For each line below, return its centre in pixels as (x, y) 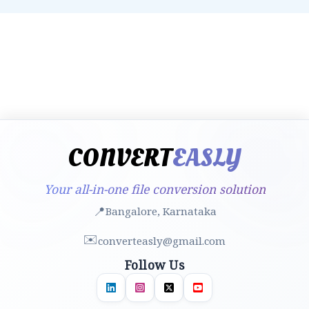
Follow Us (154, 265)
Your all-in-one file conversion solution (154, 189)
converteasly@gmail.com (162, 240)
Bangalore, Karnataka (161, 211)
